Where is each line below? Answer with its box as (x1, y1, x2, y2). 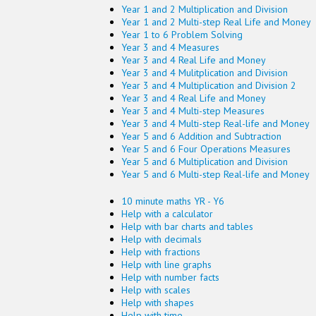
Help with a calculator (121, 207, 213, 220)
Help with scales (121, 284, 190, 296)
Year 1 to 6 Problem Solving (121, 28, 243, 41)
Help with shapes (121, 296, 194, 309)
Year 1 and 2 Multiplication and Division (121, 3, 288, 16)
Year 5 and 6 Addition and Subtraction (121, 130, 281, 142)
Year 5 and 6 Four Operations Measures (121, 142, 291, 155)
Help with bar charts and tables (121, 220, 253, 233)
